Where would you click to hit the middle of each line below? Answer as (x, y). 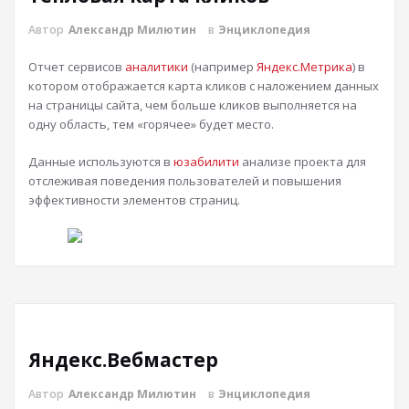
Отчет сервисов (77, 67)
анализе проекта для (303, 162)
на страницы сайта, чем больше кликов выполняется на (193, 105)
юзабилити (206, 162)
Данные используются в (101, 162)
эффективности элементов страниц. (134, 200)
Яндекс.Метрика (304, 67)
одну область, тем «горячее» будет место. (151, 124)
